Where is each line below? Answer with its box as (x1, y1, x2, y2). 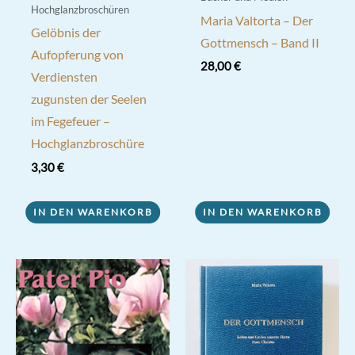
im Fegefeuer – (30, 114, 110, 129)
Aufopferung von (30, 48, 124, 63)
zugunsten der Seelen (30, 92, 147, 107)
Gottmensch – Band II (200, 35, 319, 50)
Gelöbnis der (30, 25, 101, 40)
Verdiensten (30, 70, 97, 85)
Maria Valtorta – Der (200, 13, 313, 28)
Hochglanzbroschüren (30, 2, 129, 16)
